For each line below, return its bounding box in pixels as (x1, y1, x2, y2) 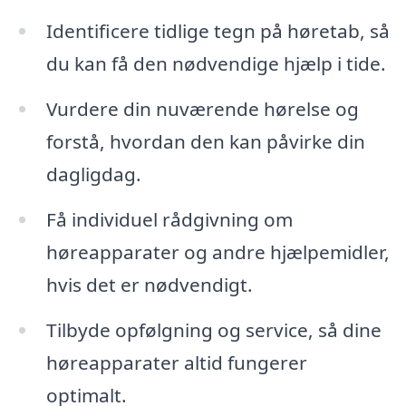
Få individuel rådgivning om (45, 206, 293, 232)
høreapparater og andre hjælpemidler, (45, 238, 390, 265)
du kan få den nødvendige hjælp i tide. (45, 51, 386, 77)
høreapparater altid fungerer (45, 349, 307, 375)
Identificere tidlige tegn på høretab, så (45, 18, 390, 44)
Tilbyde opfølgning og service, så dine (45, 316, 382, 343)
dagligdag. (45, 160, 141, 187)
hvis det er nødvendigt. (45, 271, 253, 297)
